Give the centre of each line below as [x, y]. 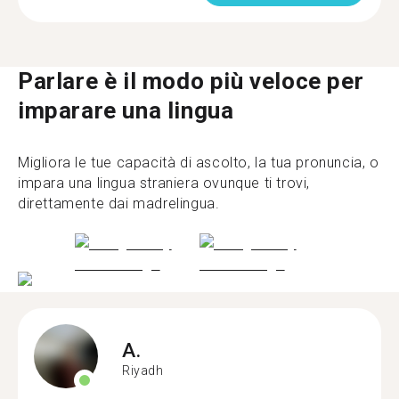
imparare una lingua [126, 110]
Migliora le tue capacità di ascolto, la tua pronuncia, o [199, 162]
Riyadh [143, 370]
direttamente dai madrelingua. [119, 203]
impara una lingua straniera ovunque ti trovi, [164, 183]
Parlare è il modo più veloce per [191, 81]
